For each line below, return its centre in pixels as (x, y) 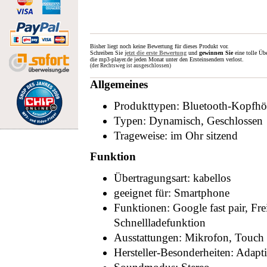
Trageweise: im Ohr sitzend (176, 136)
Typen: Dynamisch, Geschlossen (188, 121)
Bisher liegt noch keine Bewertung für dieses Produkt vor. (159, 46)
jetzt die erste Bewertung (156, 53)
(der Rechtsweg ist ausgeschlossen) (131, 66)
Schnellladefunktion (160, 223)
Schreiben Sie (107, 53)
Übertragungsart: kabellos (172, 178)
